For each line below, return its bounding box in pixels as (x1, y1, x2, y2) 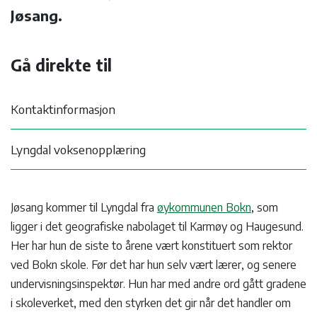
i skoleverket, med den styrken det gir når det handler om (11, 295, 291, 310)
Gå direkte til (11, 54, 112, 75)
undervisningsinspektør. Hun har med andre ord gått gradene (11, 276, 306, 291)
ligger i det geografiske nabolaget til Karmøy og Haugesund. (11, 219, 304, 234)
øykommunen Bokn (157, 200, 251, 214)
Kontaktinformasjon (11, 100, 115, 117)
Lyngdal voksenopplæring (11, 141, 146, 157)
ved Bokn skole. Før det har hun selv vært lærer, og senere (11, 257, 296, 272)
